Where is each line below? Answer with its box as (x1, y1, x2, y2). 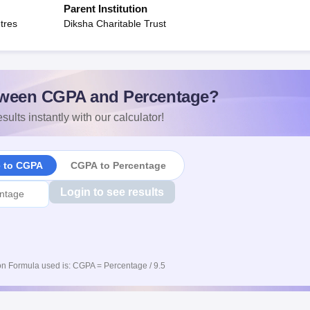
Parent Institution (64, 3, 147, 15)
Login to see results (60, 186, 164, 198)
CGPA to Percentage (70, 159, 166, 171)
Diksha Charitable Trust (64, 18, 166, 29)
